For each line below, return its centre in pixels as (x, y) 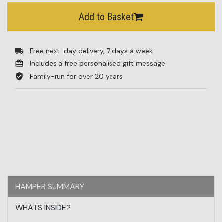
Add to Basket (106, 17)
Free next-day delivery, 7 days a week (91, 50)
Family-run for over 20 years (76, 76)
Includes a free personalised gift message (97, 63)
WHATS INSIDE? (43, 207)
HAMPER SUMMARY (50, 186)
